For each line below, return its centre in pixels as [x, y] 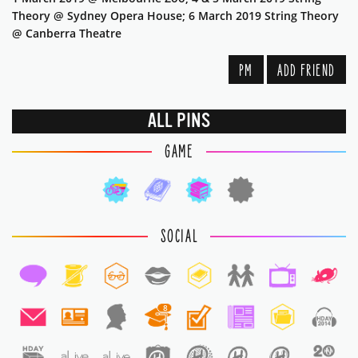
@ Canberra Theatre [67, 34]
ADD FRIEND [306, 71]
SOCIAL [179, 237]
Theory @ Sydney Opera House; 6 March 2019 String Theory [175, 16]
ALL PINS [179, 121]
